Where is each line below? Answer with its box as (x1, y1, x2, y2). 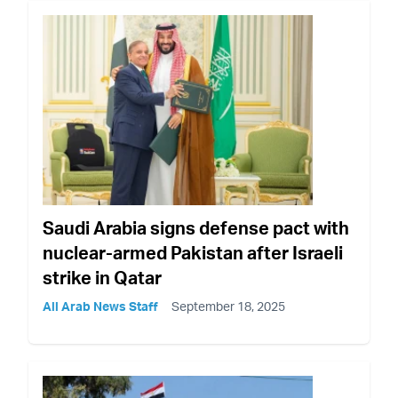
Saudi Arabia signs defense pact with (43, 216, 349, 239)
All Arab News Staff (43, 298, 158, 314)
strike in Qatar (43, 266, 162, 289)
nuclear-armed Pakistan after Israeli (43, 241, 343, 264)
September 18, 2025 (171, 298, 285, 314)
